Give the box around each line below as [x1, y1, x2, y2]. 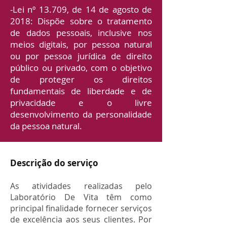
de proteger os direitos [10, 73, 152, 85]
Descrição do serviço [10, 157, 98, 169]
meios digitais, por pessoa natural [10, 39, 152, 50]
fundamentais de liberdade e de [10, 85, 152, 97]
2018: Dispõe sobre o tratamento [10, 15, 152, 27]
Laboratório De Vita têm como [10, 192, 152, 203]
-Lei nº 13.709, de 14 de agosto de [10, 4, 152, 15]
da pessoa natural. [10, 120, 82, 132]
